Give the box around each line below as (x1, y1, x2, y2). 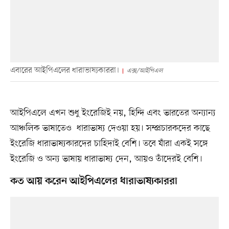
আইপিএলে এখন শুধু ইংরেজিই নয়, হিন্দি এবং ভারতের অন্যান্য (10, 107, 216, 119)
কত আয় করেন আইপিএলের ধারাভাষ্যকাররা (10, 175, 177, 188)
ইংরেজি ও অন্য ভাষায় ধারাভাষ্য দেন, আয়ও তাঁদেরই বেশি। (10, 153, 202, 165)
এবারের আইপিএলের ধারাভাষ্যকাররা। (10, 65, 120, 76)
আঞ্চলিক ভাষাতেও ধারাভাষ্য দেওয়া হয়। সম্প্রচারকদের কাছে (10, 122, 210, 134)
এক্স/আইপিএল (126, 66, 163, 75)
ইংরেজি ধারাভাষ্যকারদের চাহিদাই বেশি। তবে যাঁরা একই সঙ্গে (10, 138, 208, 150)
